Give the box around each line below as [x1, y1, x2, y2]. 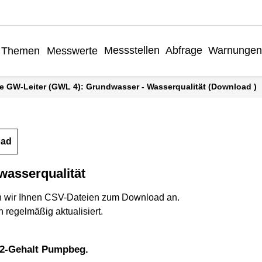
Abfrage [165, 44, 202, 57]
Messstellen [104, 44, 160, 57]
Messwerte [46, 45, 98, 57]
